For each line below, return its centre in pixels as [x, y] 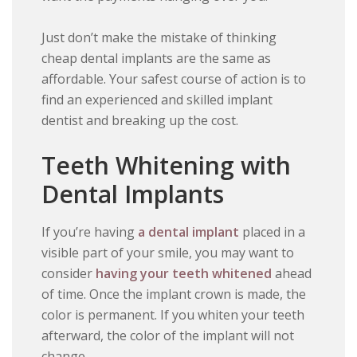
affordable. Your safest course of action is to [174, 79]
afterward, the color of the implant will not [168, 336]
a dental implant [189, 232]
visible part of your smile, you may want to [168, 253]
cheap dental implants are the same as [157, 59]
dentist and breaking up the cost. [140, 121]
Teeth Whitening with [167, 166]
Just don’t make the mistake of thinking [159, 38]
